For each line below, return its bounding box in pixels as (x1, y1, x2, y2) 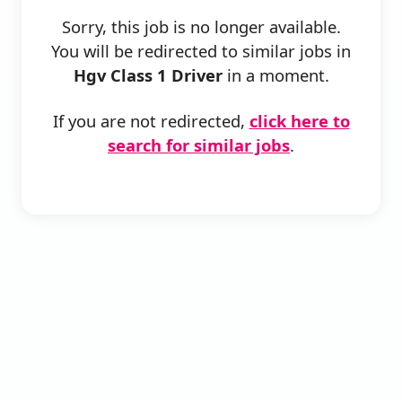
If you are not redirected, (52, 109, 249, 133)
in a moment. (222, 64, 329, 87)
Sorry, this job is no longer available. (61, 15, 341, 39)
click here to (249, 109, 350, 133)
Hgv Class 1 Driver (73, 64, 223, 87)
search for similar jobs (108, 134, 290, 157)
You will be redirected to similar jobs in (51, 39, 351, 63)
